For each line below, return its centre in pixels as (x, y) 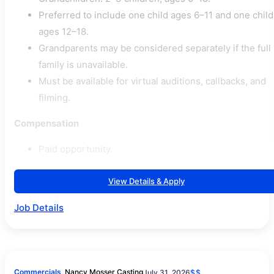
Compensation (46, 123)
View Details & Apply (146, 181)
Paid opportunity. (76, 149)
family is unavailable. (83, 65)
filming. (54, 98)
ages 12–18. (64, 31)
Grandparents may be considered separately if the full (155, 48)
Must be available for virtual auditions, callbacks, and (152, 81)
